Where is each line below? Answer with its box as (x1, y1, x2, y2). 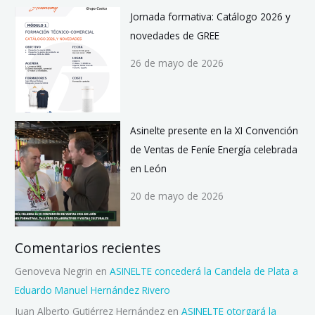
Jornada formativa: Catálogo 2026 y (129, 10, 290, 24)
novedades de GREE (129, 29, 219, 43)
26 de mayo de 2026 (129, 56, 224, 70)
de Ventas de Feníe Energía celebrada (129, 143, 297, 157)
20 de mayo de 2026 (129, 189, 224, 203)
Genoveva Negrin (15, 264, 94, 278)
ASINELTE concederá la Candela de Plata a (110, 264, 299, 278)
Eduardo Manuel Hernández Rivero (15, 283, 171, 297)
